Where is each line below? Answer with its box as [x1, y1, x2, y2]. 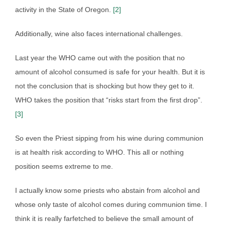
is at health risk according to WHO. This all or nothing [15, 148, 184, 156]
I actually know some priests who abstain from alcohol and [15, 186, 200, 194]
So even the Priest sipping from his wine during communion [15, 134, 203, 142]
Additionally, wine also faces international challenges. [15, 29, 183, 38]
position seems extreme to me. [15, 162, 113, 170]
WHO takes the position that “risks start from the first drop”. [15, 95, 202, 104]
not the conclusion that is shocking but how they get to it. [15, 81, 194, 90]
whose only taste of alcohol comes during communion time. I [15, 200, 207, 208]
